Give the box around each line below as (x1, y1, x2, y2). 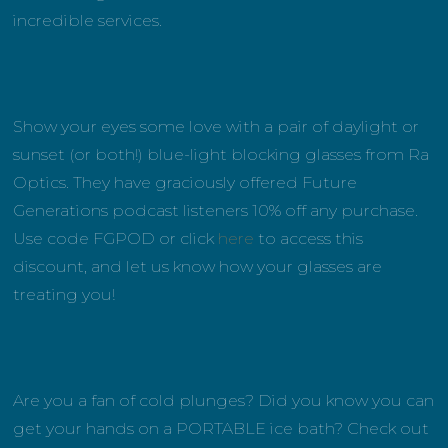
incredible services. (13, 11, 163, 31)
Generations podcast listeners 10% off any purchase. (13, 201, 419, 221)
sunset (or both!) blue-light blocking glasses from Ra (13, 145, 430, 165)
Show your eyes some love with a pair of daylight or (13, 117, 420, 137)
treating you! (13, 285, 116, 305)
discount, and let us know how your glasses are (13, 257, 383, 277)
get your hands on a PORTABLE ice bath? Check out (13, 419, 430, 439)
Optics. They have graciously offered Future (13, 173, 358, 193)
